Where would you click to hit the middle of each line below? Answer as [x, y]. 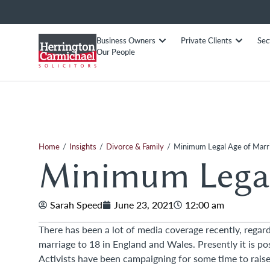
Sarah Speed [76, 205]
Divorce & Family [135, 146]
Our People [116, 52]
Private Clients [206, 41]
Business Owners [126, 41]
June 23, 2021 [144, 205]
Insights [83, 146]
